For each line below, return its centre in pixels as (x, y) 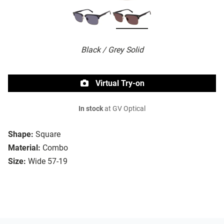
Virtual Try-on (119, 83)
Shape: (21, 134)
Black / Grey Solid (112, 50)
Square (48, 134)
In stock (91, 109)
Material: (24, 148)
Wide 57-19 (48, 161)
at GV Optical (124, 109)
